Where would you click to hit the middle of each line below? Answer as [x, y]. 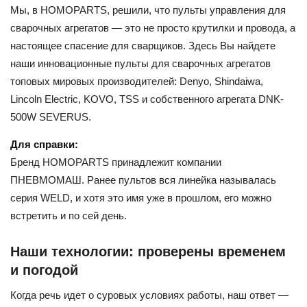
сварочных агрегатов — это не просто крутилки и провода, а [153, 28]
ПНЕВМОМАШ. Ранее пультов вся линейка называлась [143, 180]
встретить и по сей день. [69, 216]
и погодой [44, 270]
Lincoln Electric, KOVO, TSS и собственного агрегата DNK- [147, 99]
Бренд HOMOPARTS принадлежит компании [116, 162]
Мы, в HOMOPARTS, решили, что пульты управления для [148, 10]
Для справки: [44, 145]
